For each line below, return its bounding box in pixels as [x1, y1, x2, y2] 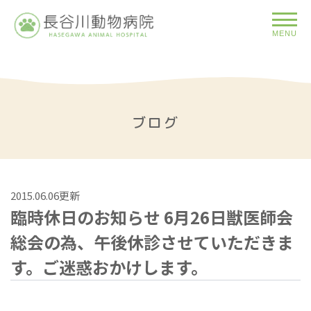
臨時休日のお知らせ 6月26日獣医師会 [10, 205, 293, 229]
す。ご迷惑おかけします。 [10, 255, 208, 279]
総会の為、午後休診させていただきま [10, 230, 294, 254]
